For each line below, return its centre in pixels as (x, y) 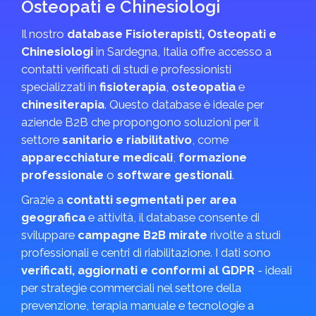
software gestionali (175, 175)
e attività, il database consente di (172, 217)
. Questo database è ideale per (184, 104)
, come (210, 140)
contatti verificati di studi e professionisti (126, 69)
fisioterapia (133, 87)
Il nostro (44, 34)
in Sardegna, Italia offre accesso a (182, 51)
